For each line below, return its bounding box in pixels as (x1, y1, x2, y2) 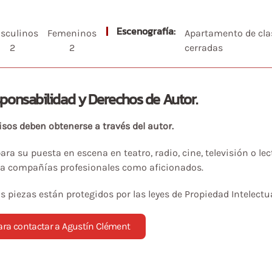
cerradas (185, 41, 223, 53)
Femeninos (47, 27, 97, 39)
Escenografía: (114, 23, 175, 38)
